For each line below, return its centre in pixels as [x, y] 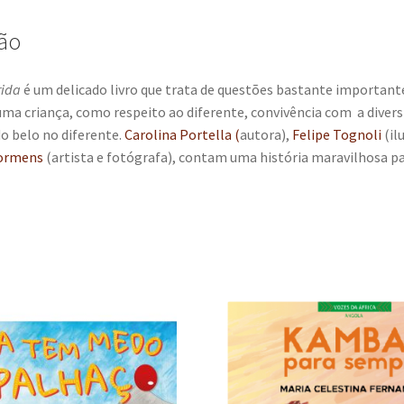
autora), [266, 135]
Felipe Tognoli [336, 135]
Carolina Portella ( [182, 135]
